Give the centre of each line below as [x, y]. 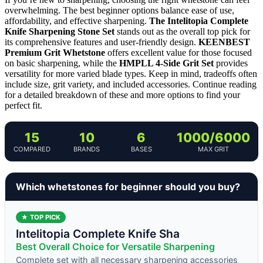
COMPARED [32, 149]
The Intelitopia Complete [199, 21]
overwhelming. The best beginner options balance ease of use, [119, 10]
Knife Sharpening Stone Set [60, 31]
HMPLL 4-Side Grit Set [166, 63]
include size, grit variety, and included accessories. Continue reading [131, 84]
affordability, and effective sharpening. [77, 21]
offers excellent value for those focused [178, 52]
